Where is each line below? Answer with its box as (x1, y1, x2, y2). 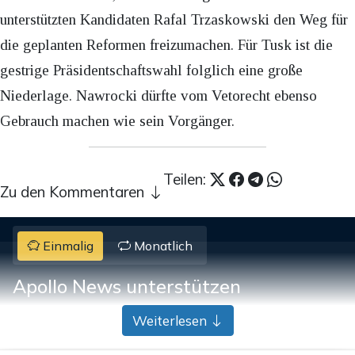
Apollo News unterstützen (13, 273, 241, 298)
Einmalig (40, 237, 94, 254)
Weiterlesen (132, 311, 210, 329)
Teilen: (163, 170, 210, 189)
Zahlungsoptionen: (13, 304, 122, 321)
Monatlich (130, 237, 193, 254)
